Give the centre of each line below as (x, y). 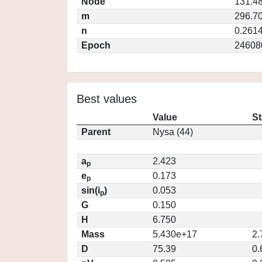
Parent (96, 132)
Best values (107, 99)
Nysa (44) (173, 132)
